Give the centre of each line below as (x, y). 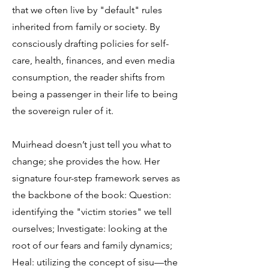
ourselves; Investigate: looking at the (90, 228)
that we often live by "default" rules (87, 10)
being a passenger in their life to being (95, 94)
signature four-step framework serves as (96, 178)
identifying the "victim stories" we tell (92, 212)
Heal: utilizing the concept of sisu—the (95, 262)
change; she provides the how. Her (86, 161)
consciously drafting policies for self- (90, 44)
